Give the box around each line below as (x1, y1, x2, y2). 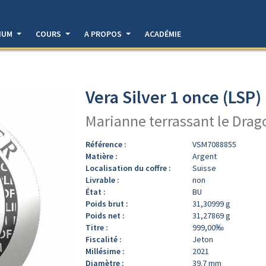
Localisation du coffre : (85, 162, 171, 173)
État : (85, 186, 106, 197)
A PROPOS (84, 28, 123, 39)
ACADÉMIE (145, 28, 181, 39)
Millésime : (85, 245, 125, 256)
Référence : (85, 138, 126, 150)
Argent (192, 150, 217, 161)
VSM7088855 (192, 138, 236, 150)
